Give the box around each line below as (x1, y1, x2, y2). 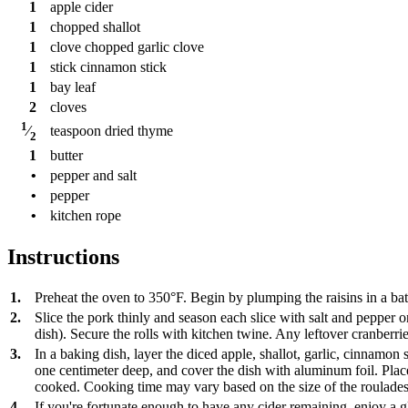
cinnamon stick (80, 58, 167, 75)
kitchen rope (50, 207, 121, 223)
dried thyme (105, 122, 173, 138)
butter (50, 147, 83, 163)
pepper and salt (50, 167, 137, 183)
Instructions (7, 244, 119, 269)
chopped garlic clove (85, 38, 204, 55)
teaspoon (50, 122, 101, 138)
